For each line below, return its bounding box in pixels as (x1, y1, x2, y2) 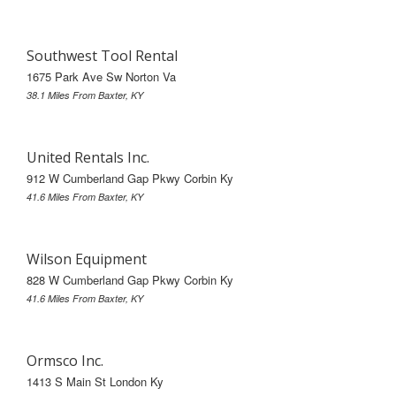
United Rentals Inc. (27, 147, 149, 167)
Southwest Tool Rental (27, 45, 178, 65)
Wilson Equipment (27, 248, 147, 269)
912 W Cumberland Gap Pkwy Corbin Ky (27, 169, 233, 187)
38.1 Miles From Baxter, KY (27, 88, 143, 102)
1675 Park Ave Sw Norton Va (27, 67, 176, 85)
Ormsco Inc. (27, 350, 103, 370)
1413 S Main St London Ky (27, 372, 164, 390)
